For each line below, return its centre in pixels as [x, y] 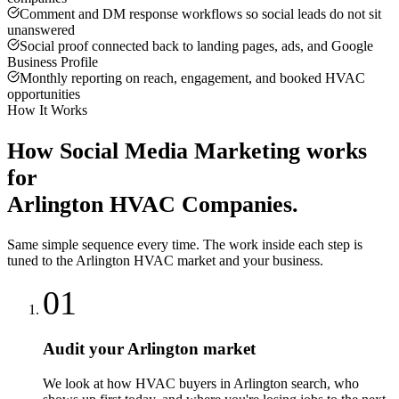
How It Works [47, 110]
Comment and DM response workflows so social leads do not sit [200, 14]
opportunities [44, 94]
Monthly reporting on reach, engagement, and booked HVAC [192, 78]
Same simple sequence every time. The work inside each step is [185, 245]
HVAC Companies [201, 204]
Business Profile [53, 62]
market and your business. [248, 261]
